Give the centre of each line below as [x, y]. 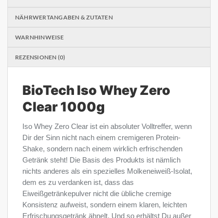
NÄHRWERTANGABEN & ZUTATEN [64, 17]
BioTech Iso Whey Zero [96, 90]
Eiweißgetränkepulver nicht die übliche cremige [97, 194]
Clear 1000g [64, 106]
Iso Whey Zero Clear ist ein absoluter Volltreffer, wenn [107, 127]
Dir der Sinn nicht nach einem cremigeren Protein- [101, 138]
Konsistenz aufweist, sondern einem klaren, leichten [105, 205]
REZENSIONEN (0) [40, 57]
